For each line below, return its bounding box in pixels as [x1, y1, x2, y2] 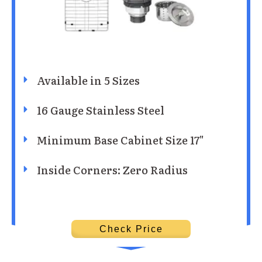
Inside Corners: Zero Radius [37, 161, 188, 178]
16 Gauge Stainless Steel [37, 102, 164, 118]
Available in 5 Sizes [37, 72, 140, 88]
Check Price [99, 223, 163, 234]
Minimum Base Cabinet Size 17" [37, 132, 204, 148]
